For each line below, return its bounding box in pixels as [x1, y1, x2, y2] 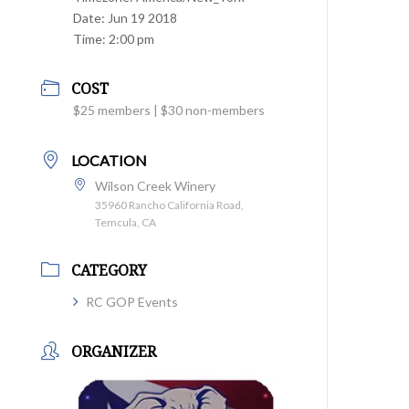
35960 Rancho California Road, [95, 198, 245, 212]
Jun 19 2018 [108, 10, 178, 26]
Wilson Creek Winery [95, 178, 216, 194]
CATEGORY [71, 260, 148, 280]
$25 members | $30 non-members [73, 102, 266, 118]
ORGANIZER [71, 341, 157, 362]
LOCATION [71, 152, 148, 169]
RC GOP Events [86, 294, 179, 309]
